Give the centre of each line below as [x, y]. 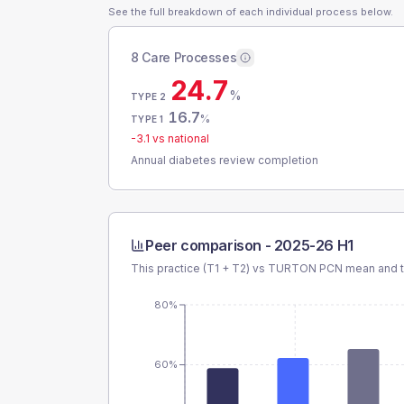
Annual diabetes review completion [225, 160]
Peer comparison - [210, 245]
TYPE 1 [147, 119]
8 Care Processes [184, 57]
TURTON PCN [305, 268]
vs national [179, 138]
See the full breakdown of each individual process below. [251, 12]
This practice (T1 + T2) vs [199, 268]
